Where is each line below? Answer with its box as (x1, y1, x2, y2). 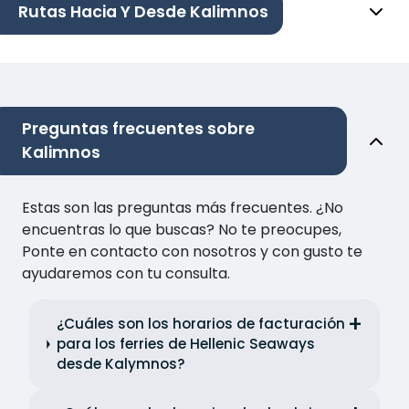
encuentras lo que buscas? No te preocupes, (22, 219, 341, 241)
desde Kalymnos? (56, 354, 185, 374)
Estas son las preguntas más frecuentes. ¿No (22, 197, 343, 219)
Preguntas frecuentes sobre (22, 118, 255, 141)
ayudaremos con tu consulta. (22, 263, 230, 285)
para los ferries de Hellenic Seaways (56, 334, 315, 354)
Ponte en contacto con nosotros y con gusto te (22, 241, 362, 263)
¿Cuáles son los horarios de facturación (56, 314, 345, 334)
